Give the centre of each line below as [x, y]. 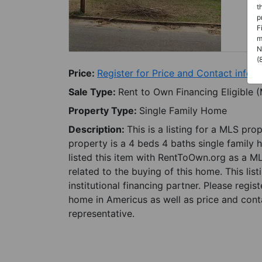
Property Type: [104, 111]
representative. [101, 213]
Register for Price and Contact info [175, 73]
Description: [98, 129]
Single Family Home [183, 111]
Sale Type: [93, 92]
